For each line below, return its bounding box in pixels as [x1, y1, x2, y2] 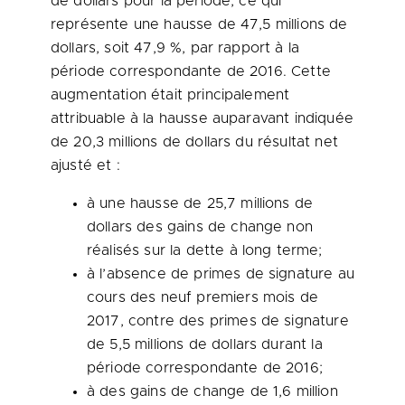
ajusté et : [51, 158, 120, 173]
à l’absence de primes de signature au [87, 267, 354, 281]
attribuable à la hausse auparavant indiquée [51, 111, 353, 126]
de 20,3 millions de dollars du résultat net [51, 135, 338, 149]
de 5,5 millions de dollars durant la [87, 337, 323, 352]
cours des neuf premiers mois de [87, 290, 318, 305]
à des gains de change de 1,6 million [87, 384, 338, 399]
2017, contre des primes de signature [87, 314, 349, 328]
